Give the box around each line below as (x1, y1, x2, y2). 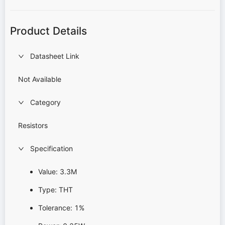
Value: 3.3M (38, 167, 77, 176)
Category (30, 97, 61, 106)
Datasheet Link (30, 51, 79, 60)
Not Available (18, 74, 61, 83)
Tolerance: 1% (38, 203, 84, 212)
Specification (30, 144, 73, 153)
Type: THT (38, 185, 73, 194)
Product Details (10, 25, 87, 38)
